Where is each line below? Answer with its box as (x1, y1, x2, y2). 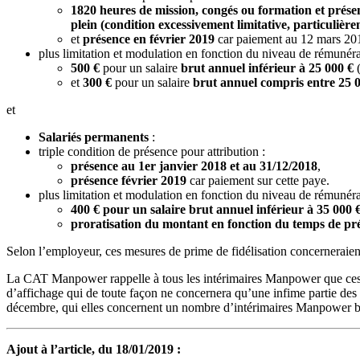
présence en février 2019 (83, 31, 215, 46)
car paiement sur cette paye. (186, 173, 329, 187)
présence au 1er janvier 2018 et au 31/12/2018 (71, 158, 317, 173)
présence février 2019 (71, 173, 186, 187)
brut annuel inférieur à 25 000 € (181, 60, 354, 75)
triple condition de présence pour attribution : (39, 144, 265, 158)
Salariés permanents (39, 129, 149, 144)
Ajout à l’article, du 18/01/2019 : (6, 342, 181, 356)
